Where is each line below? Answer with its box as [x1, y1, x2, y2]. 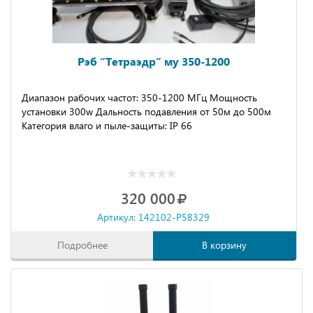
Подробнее [57, 238, 108, 252]
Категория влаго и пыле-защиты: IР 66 [22, 119, 192, 132]
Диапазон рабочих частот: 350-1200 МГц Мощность [22, 91, 257, 104]
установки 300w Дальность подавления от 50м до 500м [22, 105, 271, 118]
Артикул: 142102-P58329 [97, 210, 210, 224]
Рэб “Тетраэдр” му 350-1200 [77, 54, 230, 68]
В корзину [202, 238, 247, 252]
